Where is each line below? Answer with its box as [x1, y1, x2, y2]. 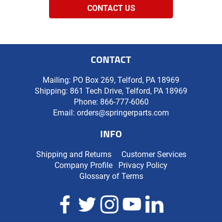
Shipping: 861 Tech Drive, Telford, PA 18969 [35, 86, 187, 96]
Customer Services [121, 149, 186, 159]
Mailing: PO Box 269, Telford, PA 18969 [43, 75, 179, 85]
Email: [53, 108, 77, 117]
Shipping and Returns [36, 149, 111, 159]
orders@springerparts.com [77, 108, 169, 117]
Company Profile [55, 160, 112, 170]
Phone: [73, 97, 100, 107]
